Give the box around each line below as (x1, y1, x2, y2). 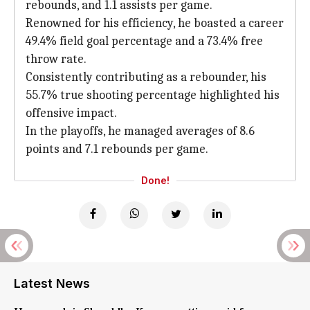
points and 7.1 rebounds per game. (26, 142, 208, 156)
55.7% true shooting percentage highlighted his (26, 88, 280, 102)
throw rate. (26, 52, 86, 66)
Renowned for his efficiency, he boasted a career (26, 16, 284, 30)
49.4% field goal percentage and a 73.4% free (26, 34, 263, 48)
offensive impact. (26, 106, 117, 120)
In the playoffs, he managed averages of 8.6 (26, 124, 255, 138)
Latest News (14, 276, 90, 291)
